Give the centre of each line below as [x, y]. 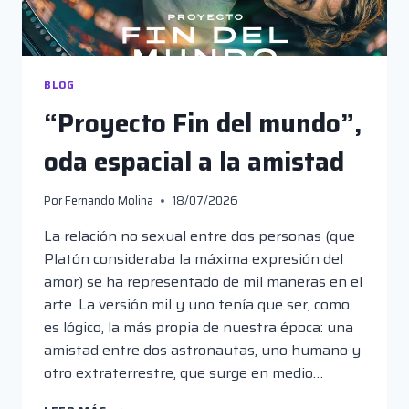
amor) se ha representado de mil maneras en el [203, 282]
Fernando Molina [110, 201]
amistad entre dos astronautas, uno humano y [202, 351]
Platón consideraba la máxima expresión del [194, 259]
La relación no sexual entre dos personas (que [199, 236]
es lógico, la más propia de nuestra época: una [199, 328]
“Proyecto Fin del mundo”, [203, 123]
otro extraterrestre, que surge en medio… [184, 373]
